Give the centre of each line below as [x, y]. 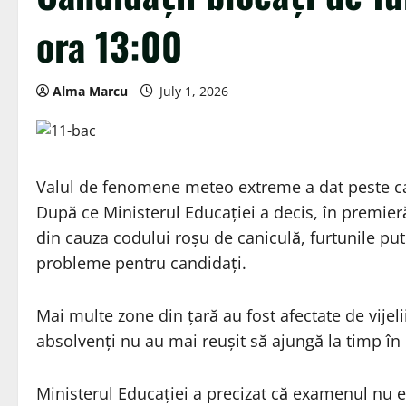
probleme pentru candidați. [141, 263]
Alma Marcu [90, 92]
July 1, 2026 [194, 92]
